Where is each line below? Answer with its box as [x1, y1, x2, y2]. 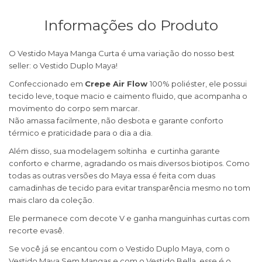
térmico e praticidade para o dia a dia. [9, 128, 153, 138]
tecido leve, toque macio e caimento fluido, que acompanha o [9, 91, 247, 101]
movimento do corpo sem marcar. [9, 104, 140, 113]
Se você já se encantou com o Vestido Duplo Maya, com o [9, 244, 230, 254]
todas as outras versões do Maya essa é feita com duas [9, 171, 215, 181]
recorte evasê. [9, 226, 66, 236]
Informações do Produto [44, 16, 218, 35]
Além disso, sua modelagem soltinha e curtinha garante [9, 146, 220, 156]
